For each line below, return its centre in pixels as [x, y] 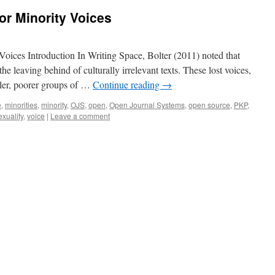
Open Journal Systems [147, 105]
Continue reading [127, 84]
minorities [21, 105]
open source [209, 105]
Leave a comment [80, 116]
